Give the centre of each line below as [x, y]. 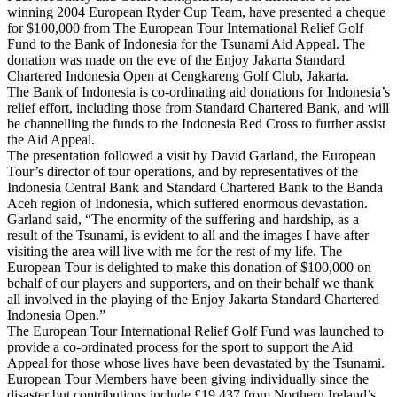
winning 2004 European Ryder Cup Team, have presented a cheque [196, 12]
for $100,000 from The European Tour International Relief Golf [185, 27]
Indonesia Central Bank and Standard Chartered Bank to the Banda [195, 187]
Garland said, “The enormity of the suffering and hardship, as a [183, 219]
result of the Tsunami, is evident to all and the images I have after [188, 235]
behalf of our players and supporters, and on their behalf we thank [191, 283]
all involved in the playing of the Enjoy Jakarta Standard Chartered [193, 299]
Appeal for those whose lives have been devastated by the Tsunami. [196, 362]
